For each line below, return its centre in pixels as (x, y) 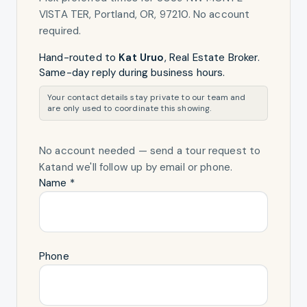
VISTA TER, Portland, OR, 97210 (114, 14)
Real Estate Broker (213, 57)
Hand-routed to (79, 57)
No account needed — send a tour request (143, 151)
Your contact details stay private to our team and (147, 98)
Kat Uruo (142, 57)
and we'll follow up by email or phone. (144, 168)
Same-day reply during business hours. (132, 72)
